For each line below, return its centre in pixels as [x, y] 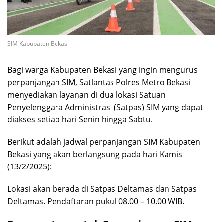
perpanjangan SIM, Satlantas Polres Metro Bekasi [99, 83]
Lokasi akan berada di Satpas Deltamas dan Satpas [102, 189]
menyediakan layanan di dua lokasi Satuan [86, 95]
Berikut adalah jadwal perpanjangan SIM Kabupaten [104, 142]
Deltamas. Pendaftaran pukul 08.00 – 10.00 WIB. [96, 201]
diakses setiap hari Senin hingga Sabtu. [80, 120]
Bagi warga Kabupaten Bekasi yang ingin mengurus [103, 70]
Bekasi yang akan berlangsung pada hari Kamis [95, 154]
